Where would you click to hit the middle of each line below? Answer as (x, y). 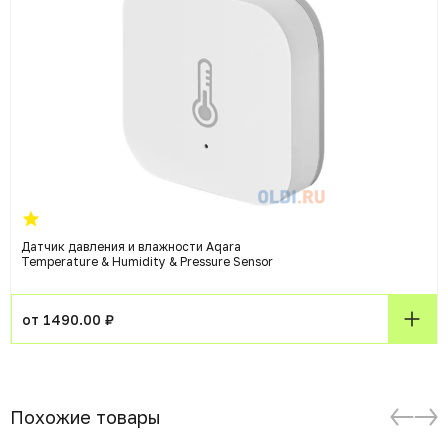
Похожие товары (85, 417)
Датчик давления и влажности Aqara (131, 246)
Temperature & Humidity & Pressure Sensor (147, 261)
